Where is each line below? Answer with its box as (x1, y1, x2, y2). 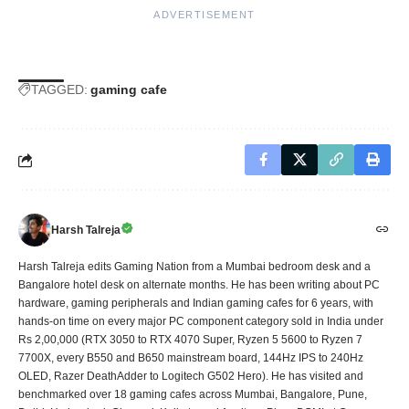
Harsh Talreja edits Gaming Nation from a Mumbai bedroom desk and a (18, 260, 371, 274)
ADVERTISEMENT (153, 9, 256, 21)
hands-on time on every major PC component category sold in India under (18, 315, 383, 329)
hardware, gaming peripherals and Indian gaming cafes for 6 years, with (18, 297, 373, 310)
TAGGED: (31, 82, 88, 98)
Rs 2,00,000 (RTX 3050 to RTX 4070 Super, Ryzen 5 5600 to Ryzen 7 (18, 333, 362, 347)
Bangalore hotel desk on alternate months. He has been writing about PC (18, 278, 380, 292)
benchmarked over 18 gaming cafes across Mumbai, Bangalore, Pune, (18, 388, 367, 402)
